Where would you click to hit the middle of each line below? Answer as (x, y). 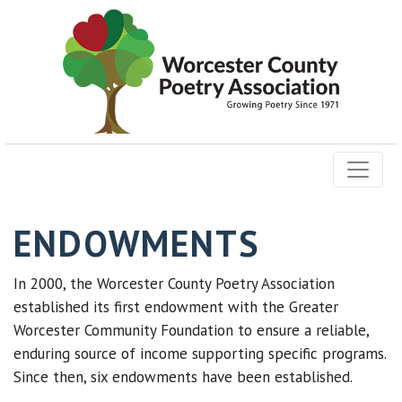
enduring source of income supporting (139, 354)
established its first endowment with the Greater (176, 307)
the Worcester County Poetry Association (200, 284)
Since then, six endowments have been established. (183, 377)
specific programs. (325, 354)
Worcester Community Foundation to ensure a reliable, (191, 330)
